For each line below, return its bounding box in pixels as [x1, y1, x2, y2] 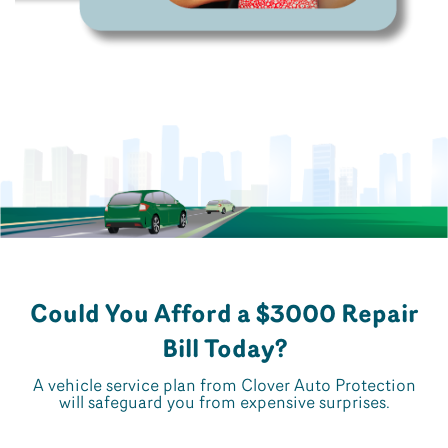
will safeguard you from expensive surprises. [58, 394, 390, 412]
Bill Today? [161, 337, 287, 363]
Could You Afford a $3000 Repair [29, 302, 419, 328]
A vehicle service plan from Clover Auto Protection [32, 377, 416, 395]
